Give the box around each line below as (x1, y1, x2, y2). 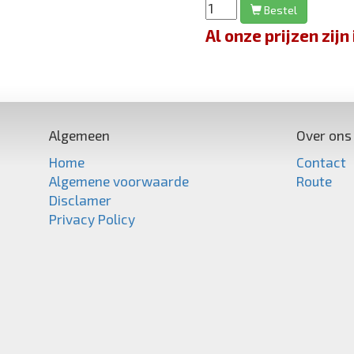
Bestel (262, 2, 298, 17)
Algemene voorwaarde (49, 172, 189, 189)
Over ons (296, 126, 352, 143)
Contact (296, 153, 346, 170)
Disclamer (49, 191, 111, 208)
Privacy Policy (49, 210, 135, 227)
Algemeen (49, 126, 110, 143)
